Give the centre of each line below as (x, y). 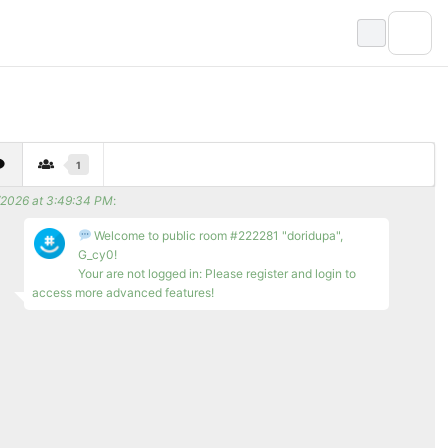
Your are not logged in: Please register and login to (216, 274)
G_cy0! (97, 255)
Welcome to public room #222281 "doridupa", (217, 236)
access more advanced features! (122, 293)
